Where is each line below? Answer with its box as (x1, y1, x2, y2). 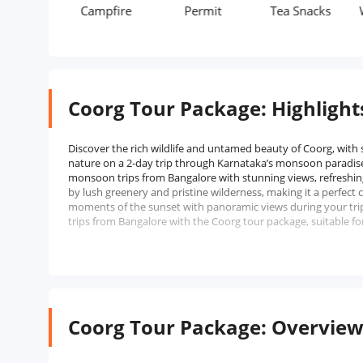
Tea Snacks (232, 2, 293, 19)
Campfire (42, 2, 94, 19)
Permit (146, 2, 184, 19)
